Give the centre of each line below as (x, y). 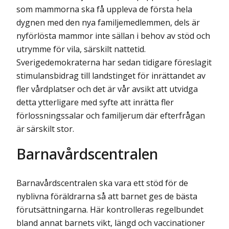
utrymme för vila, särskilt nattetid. (81, 49)
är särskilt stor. (45, 129)
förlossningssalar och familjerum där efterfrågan (111, 115)
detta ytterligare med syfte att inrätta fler (95, 102)
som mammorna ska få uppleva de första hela (104, 9)
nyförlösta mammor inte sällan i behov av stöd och (113, 36)
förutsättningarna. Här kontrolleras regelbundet (110, 210)
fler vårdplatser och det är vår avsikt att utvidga (107, 89)
